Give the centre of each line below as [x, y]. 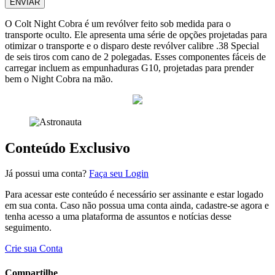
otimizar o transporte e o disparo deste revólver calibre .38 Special [132, 45]
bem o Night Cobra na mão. [59, 79]
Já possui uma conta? [47, 174]
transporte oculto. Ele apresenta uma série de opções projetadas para [136, 34]
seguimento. [28, 228]
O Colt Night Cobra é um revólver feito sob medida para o [118, 23]
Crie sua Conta [34, 249]
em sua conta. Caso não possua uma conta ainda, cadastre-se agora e [137, 206]
